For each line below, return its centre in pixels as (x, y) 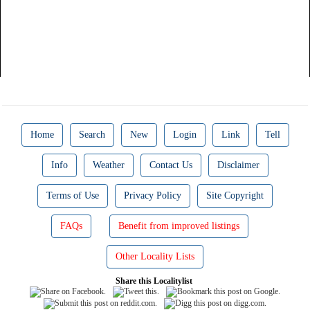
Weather (108, 165)
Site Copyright (235, 196)
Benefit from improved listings (179, 226)
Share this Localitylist (155, 281)
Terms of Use (73, 196)
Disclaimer (238, 165)
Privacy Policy (153, 196)
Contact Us (171, 165)
